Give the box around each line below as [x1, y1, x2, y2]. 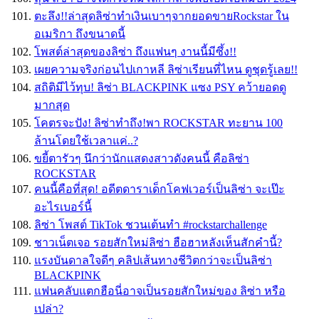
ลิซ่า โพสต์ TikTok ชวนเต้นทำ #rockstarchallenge [34, 219, 267, 231]
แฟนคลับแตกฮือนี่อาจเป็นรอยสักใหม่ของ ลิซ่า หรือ [34, 285, 286, 298]
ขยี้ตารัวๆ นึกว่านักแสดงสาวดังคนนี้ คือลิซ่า [34, 152, 249, 165]
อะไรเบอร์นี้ [34, 201, 92, 214]
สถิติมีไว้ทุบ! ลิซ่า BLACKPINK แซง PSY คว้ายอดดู [34, 81, 286, 94]
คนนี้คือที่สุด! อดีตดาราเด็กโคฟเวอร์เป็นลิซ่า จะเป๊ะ [34, 183, 285, 196]
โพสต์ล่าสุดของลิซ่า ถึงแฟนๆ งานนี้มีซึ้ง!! [34, 46, 236, 58]
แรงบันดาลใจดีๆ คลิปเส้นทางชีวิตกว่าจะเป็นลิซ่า [34, 254, 272, 267]
